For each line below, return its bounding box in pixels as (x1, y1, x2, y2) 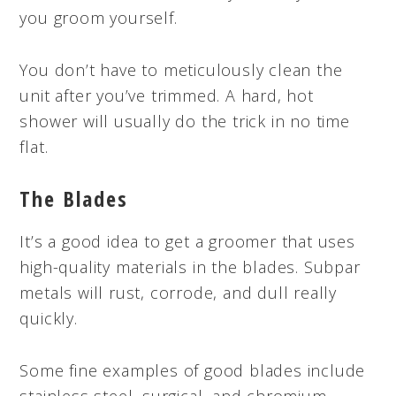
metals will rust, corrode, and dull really (19, 281, 337, 303)
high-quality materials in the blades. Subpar (19, 255, 361, 278)
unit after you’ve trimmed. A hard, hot (19, 84, 314, 106)
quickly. (19, 307, 78, 329)
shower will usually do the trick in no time (19, 110, 350, 132)
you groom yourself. (19, 6, 178, 28)
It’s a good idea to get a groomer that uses (19, 230, 355, 252)
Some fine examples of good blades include (19, 359, 366, 381)
